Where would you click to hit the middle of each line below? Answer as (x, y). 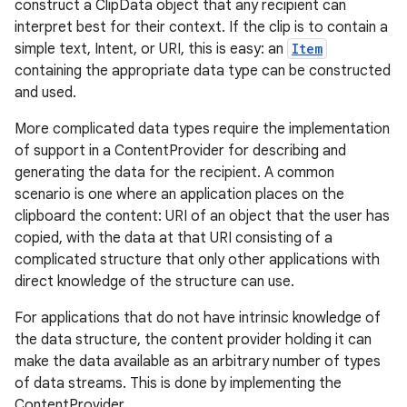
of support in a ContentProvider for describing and (180, 151)
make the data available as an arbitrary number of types (198, 362)
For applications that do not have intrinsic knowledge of (198, 318)
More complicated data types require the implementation (202, 129)
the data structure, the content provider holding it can (193, 340)
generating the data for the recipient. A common (174, 173)
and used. (45, 93)
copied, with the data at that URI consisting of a (174, 238)
